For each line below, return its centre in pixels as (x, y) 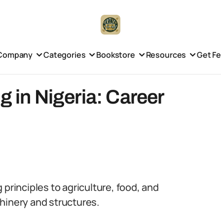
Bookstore (116, 55)
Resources (166, 55)
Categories (64, 55)
